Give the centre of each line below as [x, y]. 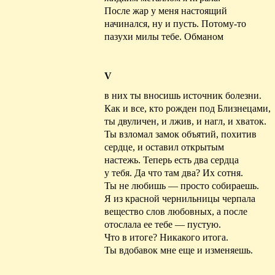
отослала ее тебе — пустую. [163, 225]
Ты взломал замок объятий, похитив [180, 134]
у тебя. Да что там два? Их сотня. [174, 173]
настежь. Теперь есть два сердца [172, 160]
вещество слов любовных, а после [176, 212]
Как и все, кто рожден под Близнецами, [188, 109]
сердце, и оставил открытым [164, 147]
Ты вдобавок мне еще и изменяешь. [179, 250]
